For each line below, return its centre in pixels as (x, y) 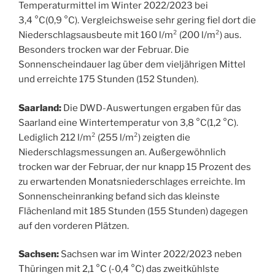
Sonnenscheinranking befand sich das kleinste (119, 196)
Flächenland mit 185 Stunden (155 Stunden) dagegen (133, 211)
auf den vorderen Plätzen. (74, 226)
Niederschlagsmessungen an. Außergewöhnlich (122, 152)
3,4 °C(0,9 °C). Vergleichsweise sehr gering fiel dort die (137, 21)
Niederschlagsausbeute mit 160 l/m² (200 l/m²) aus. (130, 35)
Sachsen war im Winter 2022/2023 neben (150, 254)
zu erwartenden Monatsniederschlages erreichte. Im (132, 181)
